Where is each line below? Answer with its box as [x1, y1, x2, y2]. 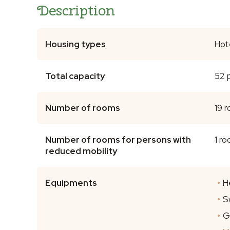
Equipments [45, 177, 97, 188]
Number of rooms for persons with [45, 133, 191, 145]
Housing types [45, 38, 106, 50]
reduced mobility [45, 145, 117, 157]
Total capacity [45, 70, 105, 82]
